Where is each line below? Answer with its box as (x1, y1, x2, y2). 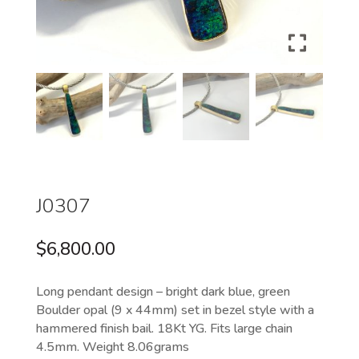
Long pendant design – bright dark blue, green (35, 282, 290, 301)
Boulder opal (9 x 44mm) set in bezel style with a (35, 301, 314, 319)
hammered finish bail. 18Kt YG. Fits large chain (35, 319, 292, 337)
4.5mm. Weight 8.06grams (35, 337, 189, 356)
